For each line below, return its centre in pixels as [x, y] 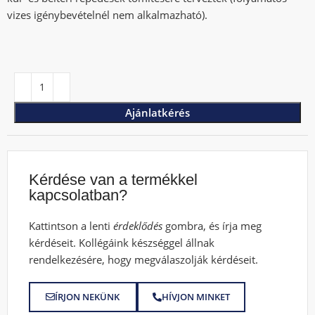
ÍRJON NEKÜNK [88, 296]
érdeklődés [138, 225]
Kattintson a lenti [71, 225]
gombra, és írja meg [212, 225]
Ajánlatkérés [157, 112]
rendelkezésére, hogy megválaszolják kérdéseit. [144, 259]
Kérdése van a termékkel [114, 179]
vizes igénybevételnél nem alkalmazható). [108, 14]
